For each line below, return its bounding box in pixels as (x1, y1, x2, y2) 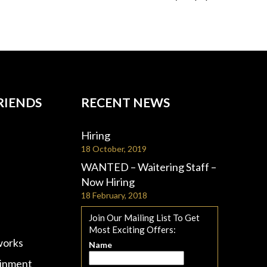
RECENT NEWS (81, 95, 170, 110)
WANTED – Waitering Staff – (81, 160, 216, 173)
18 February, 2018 (81, 190, 147, 200)
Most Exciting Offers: (89, 224, 176, 235)
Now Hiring (81, 175, 135, 188)
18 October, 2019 (81, 144, 147, 154)
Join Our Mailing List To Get (89, 212, 200, 223)
